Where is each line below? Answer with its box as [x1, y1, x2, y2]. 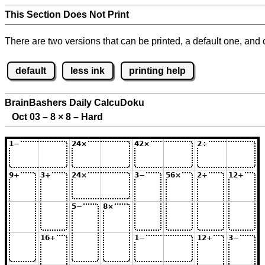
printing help [128, 65, 186, 76]
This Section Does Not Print [5, 9, 129, 20]
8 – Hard [63, 112, 103, 122]
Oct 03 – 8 [5, 112, 58, 122]
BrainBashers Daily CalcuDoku [5, 98, 144, 108]
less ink [70, 65, 105, 76]
